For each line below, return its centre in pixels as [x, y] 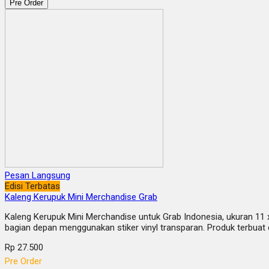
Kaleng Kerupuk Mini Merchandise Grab [81, 197]
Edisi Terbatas [32, 186]
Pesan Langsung [38, 176]
